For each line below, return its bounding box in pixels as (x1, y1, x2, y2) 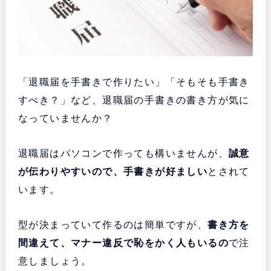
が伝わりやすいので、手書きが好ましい (18, 166, 208, 177)
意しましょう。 (18, 255, 92, 266)
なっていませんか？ (18, 113, 113, 123)
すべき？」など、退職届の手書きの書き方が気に (18, 94, 250, 105)
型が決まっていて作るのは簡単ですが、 (18, 219, 208, 230)
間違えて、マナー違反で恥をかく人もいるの (18, 237, 229, 248)
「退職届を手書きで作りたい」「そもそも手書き (18, 76, 250, 87)
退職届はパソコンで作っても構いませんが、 (18, 148, 229, 158)
